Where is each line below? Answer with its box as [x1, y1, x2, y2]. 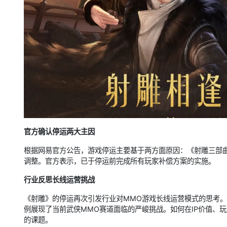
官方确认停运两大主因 [24, 127, 95, 136]
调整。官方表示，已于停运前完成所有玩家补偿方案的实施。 [24, 157, 215, 166]
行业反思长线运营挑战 [24, 175, 95, 184]
